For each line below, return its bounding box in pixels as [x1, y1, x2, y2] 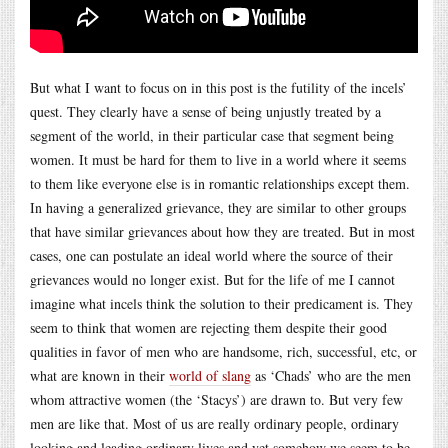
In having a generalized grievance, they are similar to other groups [30, 197, 406, 217]
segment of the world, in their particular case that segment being [30, 125, 394, 145]
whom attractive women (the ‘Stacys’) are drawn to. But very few [30, 389, 403, 409]
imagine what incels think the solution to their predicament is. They [30, 293, 413, 313]
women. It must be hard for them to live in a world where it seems [30, 149, 406, 169]
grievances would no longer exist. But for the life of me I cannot [30, 269, 395, 289]
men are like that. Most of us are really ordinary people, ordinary [30, 413, 399, 433]
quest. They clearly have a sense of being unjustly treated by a [30, 101, 381, 121]
